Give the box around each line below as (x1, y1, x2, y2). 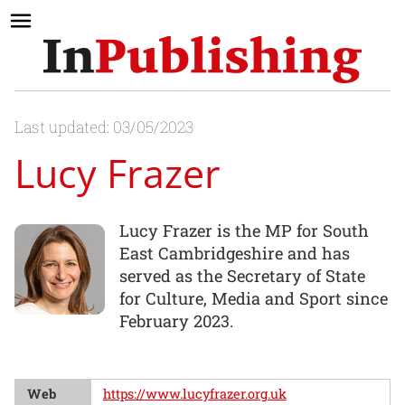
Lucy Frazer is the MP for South (119, 219, 369, 241)
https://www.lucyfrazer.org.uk (102, 385, 287, 402)
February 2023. (119, 309, 233, 332)
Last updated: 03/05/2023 (14, 117, 193, 138)
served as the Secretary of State (119, 264, 365, 287)
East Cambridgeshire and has (119, 241, 350, 264)
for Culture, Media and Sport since (119, 287, 388, 309)
